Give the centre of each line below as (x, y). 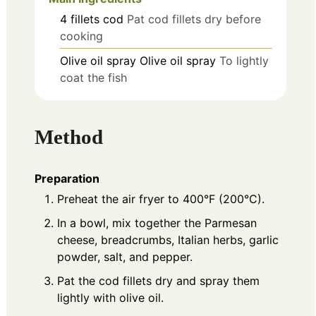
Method (69, 137)
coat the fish (93, 77)
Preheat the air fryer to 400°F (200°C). (161, 199)
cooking (81, 36)
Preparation (67, 179)
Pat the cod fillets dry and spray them (158, 281)
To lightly (244, 60)
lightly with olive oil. (110, 298)
